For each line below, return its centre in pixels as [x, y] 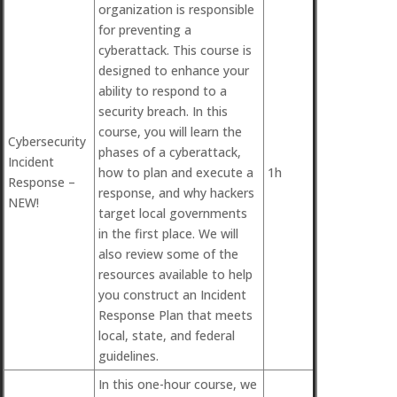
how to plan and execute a [176, 172]
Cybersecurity [47, 141]
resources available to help [175, 274]
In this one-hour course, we [178, 384]
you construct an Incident [172, 295]
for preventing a [145, 30]
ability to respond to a [163, 91]
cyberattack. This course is [175, 50]
